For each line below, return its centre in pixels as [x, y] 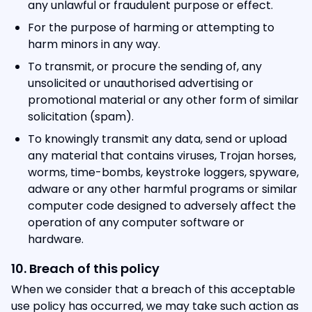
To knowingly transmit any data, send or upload [157, 139]
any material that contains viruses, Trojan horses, [162, 156]
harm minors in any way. [94, 44]
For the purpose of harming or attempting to [151, 28]
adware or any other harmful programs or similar [163, 189]
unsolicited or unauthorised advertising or [141, 83]
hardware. [56, 239]
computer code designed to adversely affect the [162, 206]
